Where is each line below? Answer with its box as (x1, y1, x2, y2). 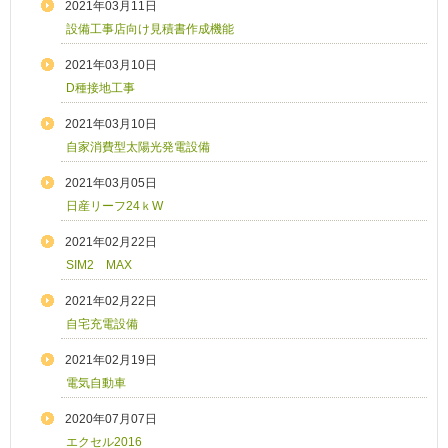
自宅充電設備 (66, 317, 138, 332)
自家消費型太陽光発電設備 (66, 140, 210, 155)
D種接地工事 (66, 81, 135, 96)
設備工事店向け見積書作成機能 (66, 22, 234, 37)
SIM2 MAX (66, 258, 132, 273)
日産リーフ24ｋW (66, 199, 163, 214)
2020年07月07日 (65, 412, 157, 427)
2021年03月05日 (65, 176, 157, 191)
